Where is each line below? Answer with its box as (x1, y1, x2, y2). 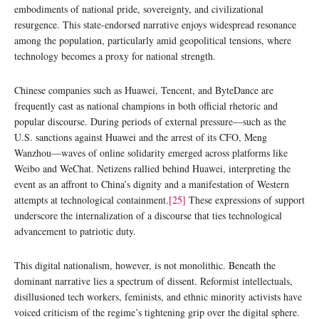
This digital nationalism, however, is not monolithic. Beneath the (14, 258, 276, 272)
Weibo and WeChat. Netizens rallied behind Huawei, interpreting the (14, 161, 291, 175)
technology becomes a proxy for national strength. (14, 48, 216, 63)
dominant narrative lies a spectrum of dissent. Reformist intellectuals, (14, 273, 293, 288)
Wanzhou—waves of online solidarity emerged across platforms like (14, 145, 288, 159)
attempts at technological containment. (14, 192, 169, 206)
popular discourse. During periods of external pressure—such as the (14, 114, 286, 128)
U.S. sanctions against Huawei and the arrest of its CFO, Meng (14, 130, 267, 144)
